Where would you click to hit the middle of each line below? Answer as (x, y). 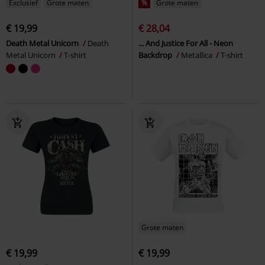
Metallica (198, 55)
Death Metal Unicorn (43, 43)
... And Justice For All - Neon (186, 43)
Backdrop (156, 55)
